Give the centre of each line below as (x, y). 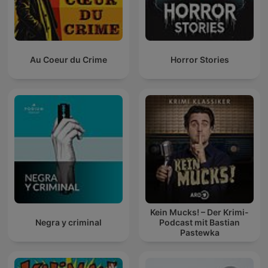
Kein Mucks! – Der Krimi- (200, 212)
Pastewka (200, 233)
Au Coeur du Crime (68, 60)
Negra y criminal (68, 223)
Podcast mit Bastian (200, 223)
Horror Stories (200, 60)
